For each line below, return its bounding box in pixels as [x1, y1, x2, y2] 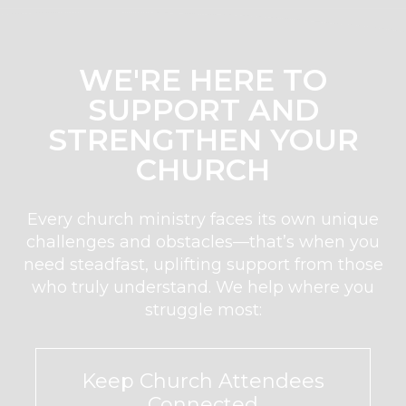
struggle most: [144, 299, 262, 320]
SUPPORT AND [87, 92, 319, 129]
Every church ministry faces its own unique [27, 208, 379, 229]
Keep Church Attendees [82, 369, 324, 394]
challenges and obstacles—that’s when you [26, 231, 380, 252]
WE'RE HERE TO [79, 62, 327, 99]
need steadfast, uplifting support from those [23, 254, 383, 275]
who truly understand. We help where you [32, 276, 374, 297]
